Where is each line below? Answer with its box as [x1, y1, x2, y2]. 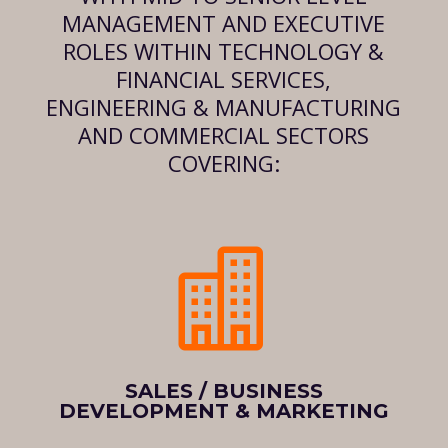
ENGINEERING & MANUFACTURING [46, 92, 402, 123]
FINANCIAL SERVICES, [116, 64, 332, 95]
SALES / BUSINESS [124, 379, 323, 404]
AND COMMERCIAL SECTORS [78, 120, 370, 151]
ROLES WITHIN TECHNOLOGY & [63, 36, 385, 67]
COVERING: [167, 148, 280, 179]
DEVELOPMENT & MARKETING [58, 399, 389, 424]
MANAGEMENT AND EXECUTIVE [62, 8, 386, 39]
